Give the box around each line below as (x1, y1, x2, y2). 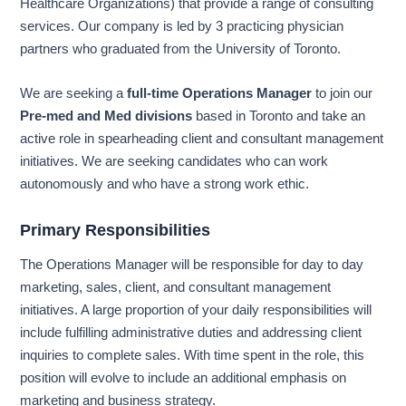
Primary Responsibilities (20, 220, 211, 240)
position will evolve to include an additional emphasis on (20, 370, 347, 385)
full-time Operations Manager (127, 85, 313, 101)
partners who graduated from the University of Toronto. (20, 42, 342, 57)
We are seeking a (20, 85, 128, 101)
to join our (312, 85, 373, 101)
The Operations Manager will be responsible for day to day (20, 256, 364, 272)
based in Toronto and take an (192, 108, 366, 123)
